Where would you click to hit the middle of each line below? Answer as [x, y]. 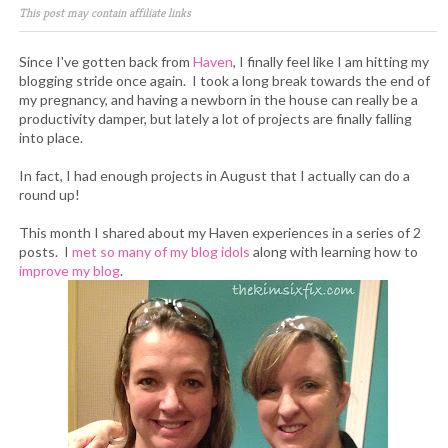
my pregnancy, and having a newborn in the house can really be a [218, 99]
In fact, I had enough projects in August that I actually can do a [214, 175]
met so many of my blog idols [161, 251]
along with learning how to [334, 251]
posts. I [45, 251]
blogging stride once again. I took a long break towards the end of [224, 80]
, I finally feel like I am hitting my [331, 61]
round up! [52, 194]
